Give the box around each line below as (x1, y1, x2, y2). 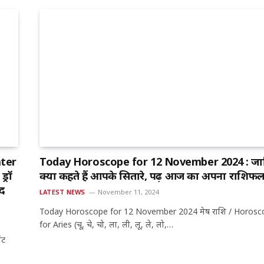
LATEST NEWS (39, 187, 85, 197)
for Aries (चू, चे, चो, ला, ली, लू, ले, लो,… (39, 219, 173, 230)
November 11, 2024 (98, 187, 159, 197)
